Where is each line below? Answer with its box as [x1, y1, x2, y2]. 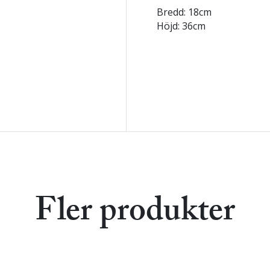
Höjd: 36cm [157, 19, 206, 33]
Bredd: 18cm [157, 5, 212, 19]
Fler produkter [35, 195, 235, 228]
